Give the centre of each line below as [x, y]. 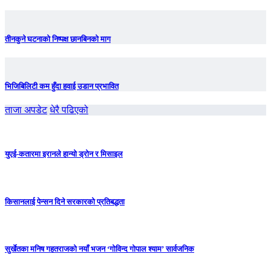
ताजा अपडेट [26, 110]
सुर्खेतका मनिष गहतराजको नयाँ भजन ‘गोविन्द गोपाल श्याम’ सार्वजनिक [100, 249]
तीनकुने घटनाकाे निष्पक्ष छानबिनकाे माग [58, 39]
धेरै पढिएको [69, 110]
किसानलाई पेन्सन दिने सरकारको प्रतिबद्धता [65, 201]
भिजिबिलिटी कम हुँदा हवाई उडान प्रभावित [62, 87]
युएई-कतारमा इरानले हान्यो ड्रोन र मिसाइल [64, 154]
